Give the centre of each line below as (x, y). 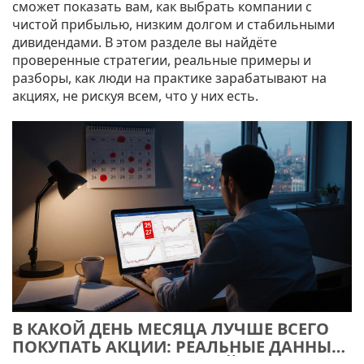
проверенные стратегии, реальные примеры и (162, 60)
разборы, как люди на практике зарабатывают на (169, 78)
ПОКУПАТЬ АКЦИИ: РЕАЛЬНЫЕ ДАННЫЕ (176, 347)
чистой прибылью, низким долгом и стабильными (173, 24)
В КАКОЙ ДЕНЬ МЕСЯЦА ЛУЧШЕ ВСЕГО (171, 329)
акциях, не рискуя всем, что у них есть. (135, 96)
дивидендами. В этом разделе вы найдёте (145, 42)
